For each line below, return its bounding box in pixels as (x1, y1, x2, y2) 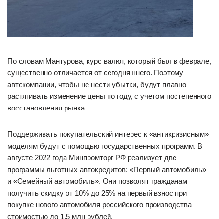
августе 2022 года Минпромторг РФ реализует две (7, 153, 176, 162)
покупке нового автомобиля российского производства (7, 200, 192, 209)
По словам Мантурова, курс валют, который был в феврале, (7, 56, 211, 65)
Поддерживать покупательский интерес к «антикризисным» (7, 130, 209, 138)
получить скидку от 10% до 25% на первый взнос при (7, 188, 187, 197)
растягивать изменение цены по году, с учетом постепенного (7, 91, 211, 100)
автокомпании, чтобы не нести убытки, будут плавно (7, 80, 186, 88)
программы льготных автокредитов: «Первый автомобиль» (7, 165, 206, 174)
